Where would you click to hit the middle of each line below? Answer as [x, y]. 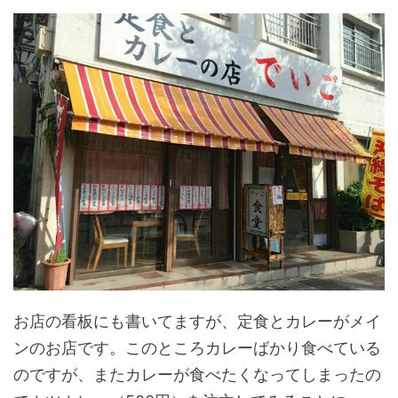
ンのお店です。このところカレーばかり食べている [197, 348]
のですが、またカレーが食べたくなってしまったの [197, 375]
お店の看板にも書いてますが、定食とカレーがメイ [197, 322]
